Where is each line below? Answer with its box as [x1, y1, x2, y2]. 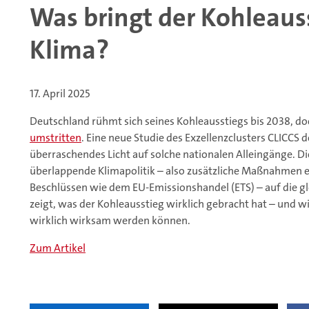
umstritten [30, 130, 81, 145]
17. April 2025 [30, 86, 90, 101]
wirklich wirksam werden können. [30, 213, 190, 228]
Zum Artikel [30, 241, 86, 255]
